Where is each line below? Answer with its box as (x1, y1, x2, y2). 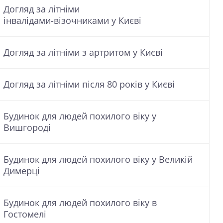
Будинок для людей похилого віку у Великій (3, 153, 193, 165)
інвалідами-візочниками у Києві (3, 14, 141, 26)
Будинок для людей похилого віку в (3, 197, 157, 209)
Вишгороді (3, 121, 51, 133)
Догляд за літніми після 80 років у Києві (3, 78, 175, 90)
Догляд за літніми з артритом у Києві (3, 46, 163, 58)
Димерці (3, 165, 40, 177)
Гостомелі (3, 208, 46, 220)
